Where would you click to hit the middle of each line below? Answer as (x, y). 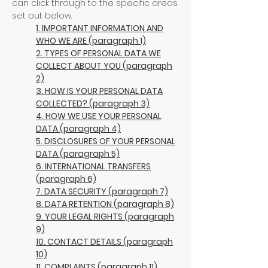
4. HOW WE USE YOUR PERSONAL (99, 116)
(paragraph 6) (66, 179)
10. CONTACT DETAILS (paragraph (104, 242)
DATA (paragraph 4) (78, 129)
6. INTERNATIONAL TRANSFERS (93, 166)
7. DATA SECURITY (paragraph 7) (102, 191)
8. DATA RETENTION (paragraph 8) (105, 204)
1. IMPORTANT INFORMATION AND (100, 28)
